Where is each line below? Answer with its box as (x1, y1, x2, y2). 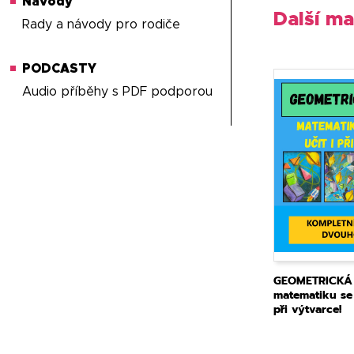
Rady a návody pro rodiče (22, 18, 181, 31)
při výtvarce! (273, 301, 341, 318)
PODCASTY (22, 62, 97, 75)
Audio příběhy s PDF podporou (22, 85, 213, 98)
